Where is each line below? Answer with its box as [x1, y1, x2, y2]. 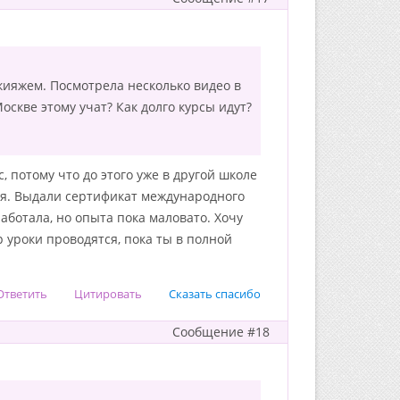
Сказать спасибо [169, 286, 261, 302]
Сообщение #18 [172, 323, 270, 340]
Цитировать [74, 286, 142, 302]
